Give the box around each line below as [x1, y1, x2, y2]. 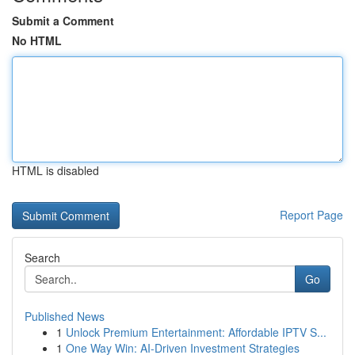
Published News [25, 308, 105, 324]
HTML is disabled [12, 162, 99, 178]
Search [25, 250, 60, 265]
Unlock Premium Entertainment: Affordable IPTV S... [66, 324, 326, 340]
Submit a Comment [12, 13, 114, 29]
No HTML [12, 32, 62, 48]
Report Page [280, 207, 343, 223]
